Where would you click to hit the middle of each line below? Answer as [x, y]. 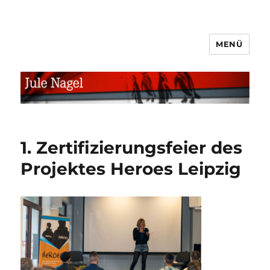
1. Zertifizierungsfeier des [132, 147]
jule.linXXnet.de [78, 53]
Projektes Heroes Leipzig [131, 168]
